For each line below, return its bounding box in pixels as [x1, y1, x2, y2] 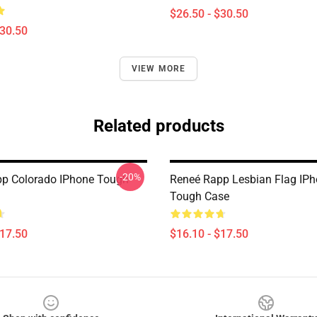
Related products [93, 116, 224, 136]
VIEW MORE [131, 64, 186, 74]
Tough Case [170, 190, 229, 203]
